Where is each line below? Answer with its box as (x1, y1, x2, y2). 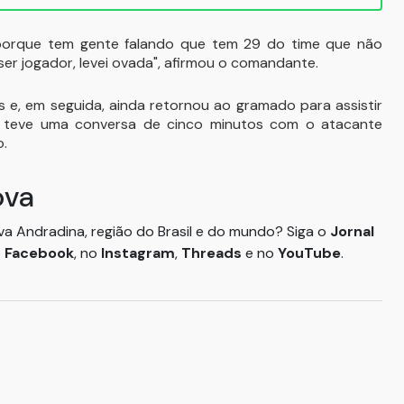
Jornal (330, 222, 374, 241)
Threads (181, 243, 245, 262)
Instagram (101, 243, 175, 262)
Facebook (5, 243, 74, 262)
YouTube (278, 243, 341, 262)
